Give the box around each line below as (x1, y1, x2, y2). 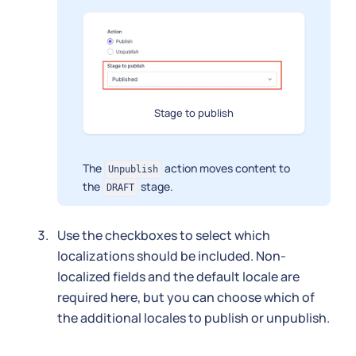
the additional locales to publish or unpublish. (57, 308, 330, 327)
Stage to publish (154, 105, 234, 120)
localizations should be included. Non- (57, 246, 286, 265)
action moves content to (162, 160, 290, 176)
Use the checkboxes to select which (57, 226, 270, 244)
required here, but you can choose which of (57, 288, 315, 306)
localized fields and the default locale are (57, 267, 300, 285)
